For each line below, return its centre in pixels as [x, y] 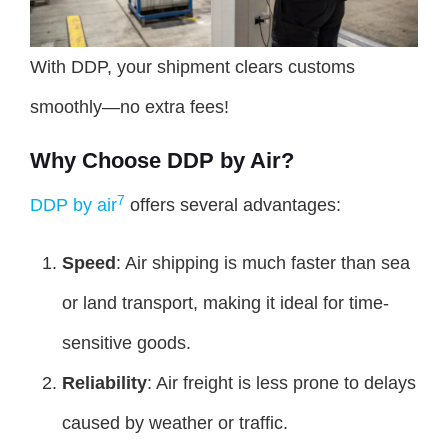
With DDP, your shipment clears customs [192, 67]
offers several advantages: [233, 205]
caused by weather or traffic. [175, 423]
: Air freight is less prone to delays [281, 383]
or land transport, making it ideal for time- [225, 303]
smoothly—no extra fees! [129, 107]
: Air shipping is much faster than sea [263, 263]
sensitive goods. [126, 343]
